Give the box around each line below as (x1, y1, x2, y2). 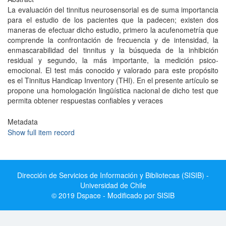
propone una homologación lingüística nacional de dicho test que (8, 85, 218, 95)
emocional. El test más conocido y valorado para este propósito (8, 65, 218, 75)
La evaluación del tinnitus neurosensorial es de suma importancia (8, 5, 218, 15)
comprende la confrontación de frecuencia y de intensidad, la (8, 35, 218, 45)
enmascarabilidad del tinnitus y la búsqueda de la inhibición (8, 45, 218, 55)
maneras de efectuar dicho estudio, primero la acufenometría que (8, 25, 218, 35)
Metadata (8, 117, 38, 127)
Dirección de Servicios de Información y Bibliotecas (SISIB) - (17, 170, 209, 180)
